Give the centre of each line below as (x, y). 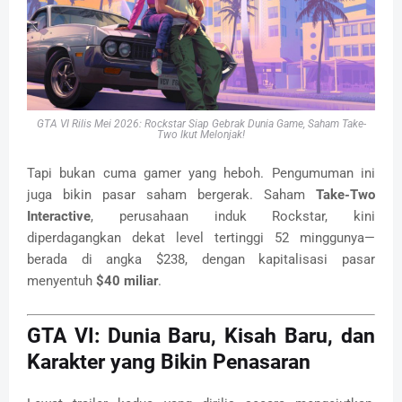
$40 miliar (127, 281)
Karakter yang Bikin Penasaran (169, 362)
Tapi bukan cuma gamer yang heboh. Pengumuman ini (201, 174)
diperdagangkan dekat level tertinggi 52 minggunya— (201, 238)
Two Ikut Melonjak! (201, 135)
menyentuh (61, 281)
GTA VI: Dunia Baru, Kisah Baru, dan (201, 336)
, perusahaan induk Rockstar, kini (233, 217)
